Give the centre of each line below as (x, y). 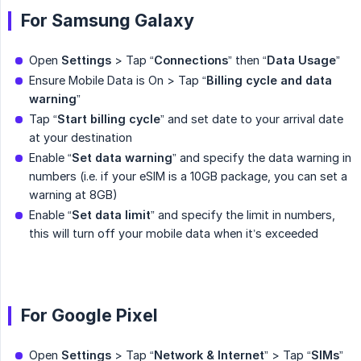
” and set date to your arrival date (252, 119)
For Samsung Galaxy (108, 21)
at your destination (82, 138)
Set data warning (122, 158)
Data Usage (301, 60)
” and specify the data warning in (262, 158)
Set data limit (111, 215)
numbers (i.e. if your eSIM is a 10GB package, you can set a (188, 176)
